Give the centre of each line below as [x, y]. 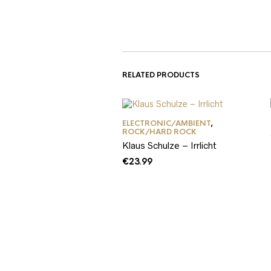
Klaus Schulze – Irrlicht [169, 146]
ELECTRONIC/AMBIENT [166, 124]
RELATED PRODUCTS [161, 75]
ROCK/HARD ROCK [159, 132]
